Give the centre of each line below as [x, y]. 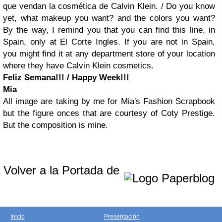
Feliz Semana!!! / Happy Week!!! [66, 77]
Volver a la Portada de [63, 170]
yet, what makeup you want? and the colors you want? [109, 18]
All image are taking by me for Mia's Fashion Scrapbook [109, 101]
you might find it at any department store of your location [109, 54]
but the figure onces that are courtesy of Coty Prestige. [109, 113]
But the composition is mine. [55, 125]
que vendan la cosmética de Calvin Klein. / [85, 6]
